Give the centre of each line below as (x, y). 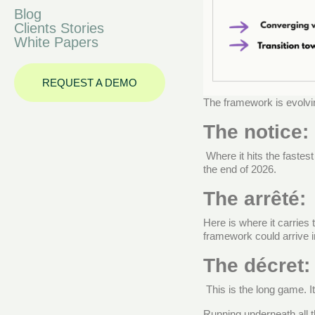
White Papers (56, 42)
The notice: (256, 131)
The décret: (256, 265)
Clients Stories (59, 28)
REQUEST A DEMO (90, 83)
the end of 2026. (239, 169)
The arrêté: (254, 198)
